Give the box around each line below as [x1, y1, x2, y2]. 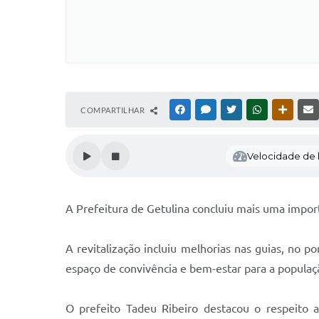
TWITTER [239, 105, 272, 114]
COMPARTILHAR [80, 105, 147, 115]
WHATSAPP [264, 105, 305, 114]
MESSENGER [213, 105, 258, 114]
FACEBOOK [187, 105, 229, 114]
